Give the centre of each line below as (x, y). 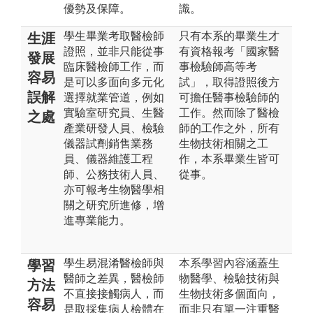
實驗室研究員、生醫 (114, 112)
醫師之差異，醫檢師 (114, 278)
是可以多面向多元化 (114, 82)
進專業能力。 (97, 220)
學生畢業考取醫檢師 (114, 36)
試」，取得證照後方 (229, 82)
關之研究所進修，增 (114, 205)
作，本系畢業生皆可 (229, 159)
